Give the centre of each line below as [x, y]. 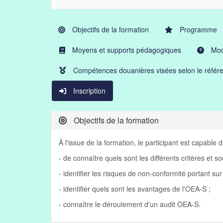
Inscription [88, 91]
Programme [197, 29]
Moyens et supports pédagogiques [126, 50]
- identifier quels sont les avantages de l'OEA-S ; [135, 189]
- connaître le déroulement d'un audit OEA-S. [130, 204]
